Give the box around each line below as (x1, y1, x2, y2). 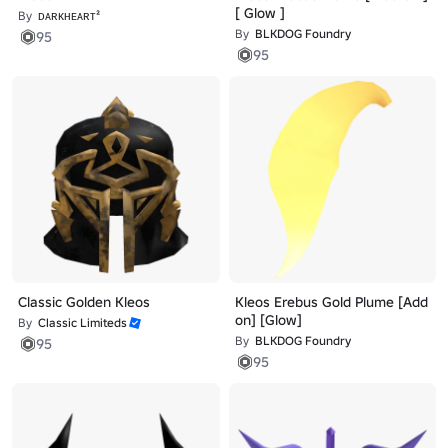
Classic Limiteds (38, 315, 127, 330)
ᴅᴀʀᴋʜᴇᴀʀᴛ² (38, 7, 100, 23)
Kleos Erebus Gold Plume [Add (234, 293, 428, 311)
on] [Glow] (234, 311, 302, 329)
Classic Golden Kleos (18, 293, 150, 311)
